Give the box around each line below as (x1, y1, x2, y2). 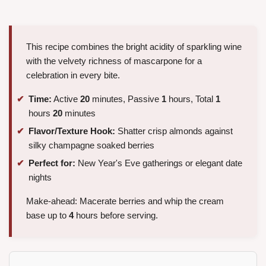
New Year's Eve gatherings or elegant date (75, 157, 242, 168)
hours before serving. (74, 210, 158, 220)
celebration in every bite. (26, 70, 120, 81)
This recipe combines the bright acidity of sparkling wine (26, 42, 242, 52)
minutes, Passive (90, 94, 161, 104)
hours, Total (166, 94, 216, 104)
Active (52, 94, 80, 104)
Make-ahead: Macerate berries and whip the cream (26, 195, 224, 206)
